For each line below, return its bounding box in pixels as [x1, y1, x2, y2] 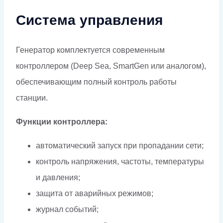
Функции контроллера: [16, 117, 108, 126]
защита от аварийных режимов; [36, 189, 153, 198]
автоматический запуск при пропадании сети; [36, 141, 204, 150]
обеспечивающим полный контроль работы [16, 77, 177, 86]
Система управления [16, 12, 163, 28]
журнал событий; [36, 205, 99, 214]
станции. [16, 93, 48, 102]
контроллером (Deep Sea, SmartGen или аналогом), [16, 61, 206, 70]
